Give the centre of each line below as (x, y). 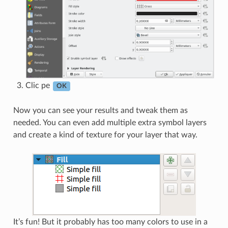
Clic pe (38, 86)
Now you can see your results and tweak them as (100, 111)
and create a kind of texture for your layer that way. (105, 135)
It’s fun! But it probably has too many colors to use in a (110, 222)
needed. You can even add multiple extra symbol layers (110, 123)
